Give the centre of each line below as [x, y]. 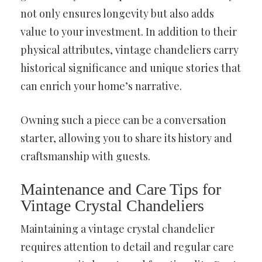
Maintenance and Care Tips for [121, 189]
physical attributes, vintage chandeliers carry [130, 49]
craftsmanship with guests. [85, 156]
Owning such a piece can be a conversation [123, 120]
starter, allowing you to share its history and [126, 138]
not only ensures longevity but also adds [117, 13]
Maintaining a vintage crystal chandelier [118, 228]
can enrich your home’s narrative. [101, 86]
